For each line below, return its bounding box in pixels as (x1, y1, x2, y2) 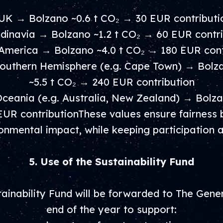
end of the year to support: (46, 203, 177, 216)
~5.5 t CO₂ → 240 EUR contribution (28, 76, 195, 88)
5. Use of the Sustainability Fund (28, 155, 195, 168)
